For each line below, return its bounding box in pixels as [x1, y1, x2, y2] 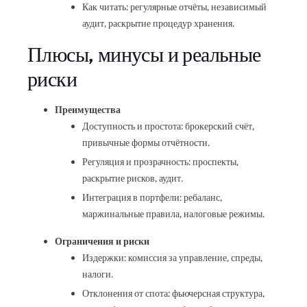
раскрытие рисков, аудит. [82, 171, 183, 184]
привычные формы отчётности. [82, 136, 210, 149]
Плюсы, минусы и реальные [27, 41, 261, 68]
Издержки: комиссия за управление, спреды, [82, 251, 262, 264]
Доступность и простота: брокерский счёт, [82, 119, 254, 132]
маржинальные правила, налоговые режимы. [82, 207, 265, 220]
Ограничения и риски [55, 234, 149, 247]
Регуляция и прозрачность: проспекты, [82, 155, 238, 168]
